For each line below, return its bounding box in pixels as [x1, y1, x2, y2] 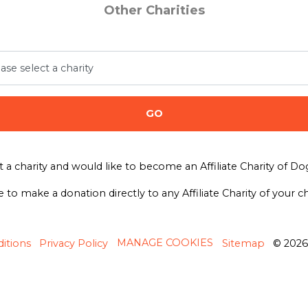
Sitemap [222, 236, 265, 250]
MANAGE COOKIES [117, 236, 213, 249]
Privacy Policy [39, 236, 108, 250]
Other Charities [103, 2, 205, 18]
